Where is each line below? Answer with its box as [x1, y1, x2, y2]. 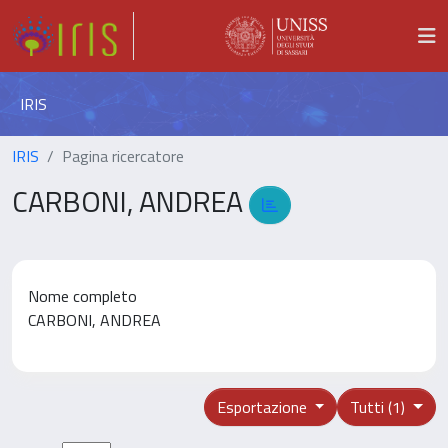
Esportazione [216, 394, 311, 419]
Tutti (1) [350, 394, 410, 419]
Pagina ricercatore [62, 144, 184, 168]
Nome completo [28, 283, 137, 308]
